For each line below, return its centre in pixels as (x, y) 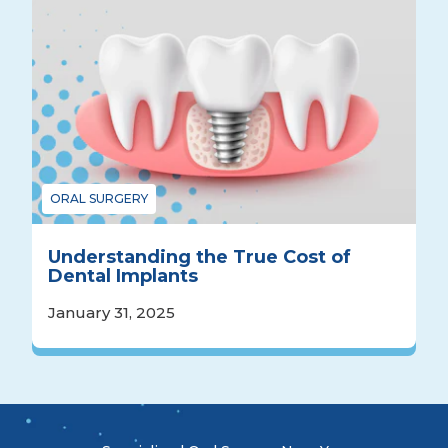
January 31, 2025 (111, 313)
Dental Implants (123, 276)
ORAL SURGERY (99, 199)
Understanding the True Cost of (199, 257)
